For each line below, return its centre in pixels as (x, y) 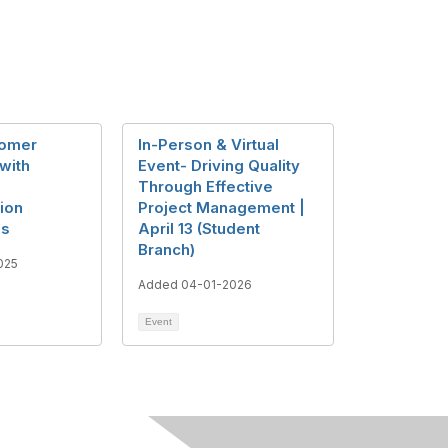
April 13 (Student (199, 228)
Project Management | (221, 207)
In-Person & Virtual (208, 144)
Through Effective (205, 186)
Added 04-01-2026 (195, 284)
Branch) (166, 249)
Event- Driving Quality (219, 165)
